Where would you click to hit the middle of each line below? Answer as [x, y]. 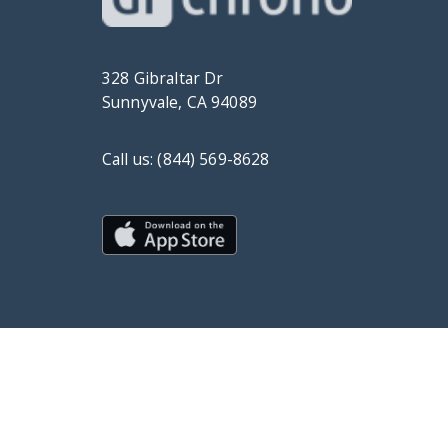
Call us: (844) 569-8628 [186, 159]
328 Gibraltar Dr [163, 78]
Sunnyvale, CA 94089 [179, 102]
